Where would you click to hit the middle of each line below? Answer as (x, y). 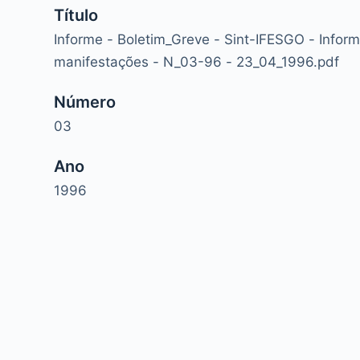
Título (76, 15)
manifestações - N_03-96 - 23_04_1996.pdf (197, 61)
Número (85, 102)
